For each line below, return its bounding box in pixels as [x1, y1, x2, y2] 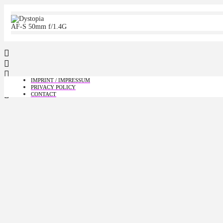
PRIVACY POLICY [31, 84, 76, 91]
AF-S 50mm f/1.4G [11, 23, 67, 31]
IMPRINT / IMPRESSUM [31, 77, 90, 84]
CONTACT [31, 91, 56, 98]
